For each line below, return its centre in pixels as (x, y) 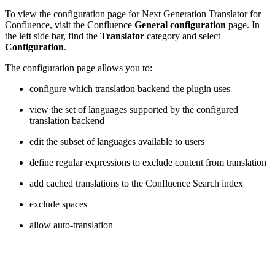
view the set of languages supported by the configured (134, 109)
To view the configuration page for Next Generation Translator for (133, 14)
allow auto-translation (71, 225)
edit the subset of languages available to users (117, 141)
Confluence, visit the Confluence (70, 25)
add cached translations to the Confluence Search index (136, 183)
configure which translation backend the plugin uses (130, 88)
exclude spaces (58, 204)
